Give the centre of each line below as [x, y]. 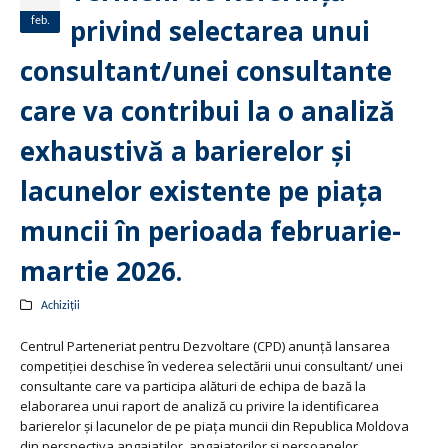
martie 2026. [101, 271]
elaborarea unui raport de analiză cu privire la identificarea [199, 406]
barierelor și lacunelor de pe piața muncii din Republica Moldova [214, 426]
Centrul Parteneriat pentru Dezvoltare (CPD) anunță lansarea [205, 346]
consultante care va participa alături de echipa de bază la [193, 386]
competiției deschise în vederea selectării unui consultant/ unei [211, 366]
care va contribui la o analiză [207, 111]
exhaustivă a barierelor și [186, 151]
